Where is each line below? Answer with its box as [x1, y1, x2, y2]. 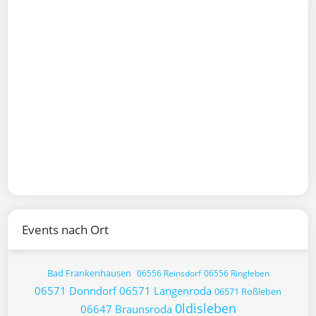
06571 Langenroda [119, 284, 212, 298]
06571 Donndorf [35, 284, 116, 298]
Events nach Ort [22, 221, 109, 238]
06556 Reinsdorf [136, 267, 201, 279]
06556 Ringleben [203, 267, 269, 279]
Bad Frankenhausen [47, 267, 131, 279]
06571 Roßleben [214, 285, 281, 298]
